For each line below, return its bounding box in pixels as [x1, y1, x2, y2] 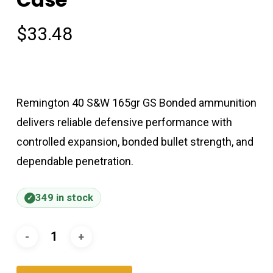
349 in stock [35, 192, 93, 204]
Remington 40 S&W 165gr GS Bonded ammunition [16, 96, 257, 110]
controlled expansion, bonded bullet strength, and [16, 135, 253, 149]
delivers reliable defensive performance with [16, 116, 232, 129]
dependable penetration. [16, 155, 133, 168]
